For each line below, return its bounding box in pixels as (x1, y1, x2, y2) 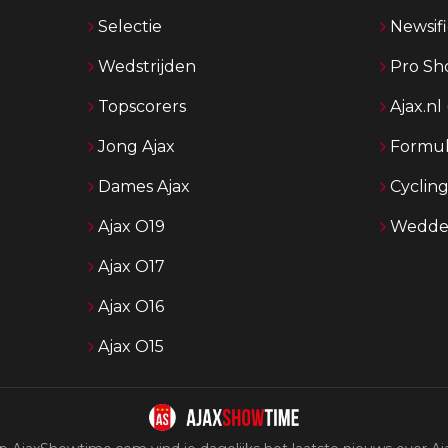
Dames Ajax (98, 177, 190, 196)
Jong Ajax (98, 137, 175, 156)
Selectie (98, 17, 162, 36)
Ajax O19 (98, 217, 165, 236)
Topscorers (98, 97, 186, 116)
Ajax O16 (98, 297, 164, 316)
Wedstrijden (98, 57, 196, 76)
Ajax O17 (98, 257, 165, 276)
